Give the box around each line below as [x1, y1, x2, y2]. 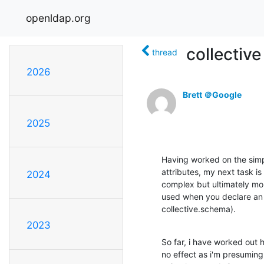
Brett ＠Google [183, 89, 242, 100]
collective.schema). [161, 203, 236, 214]
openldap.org [26, 11, 91, 24]
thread [152, 47, 177, 57]
